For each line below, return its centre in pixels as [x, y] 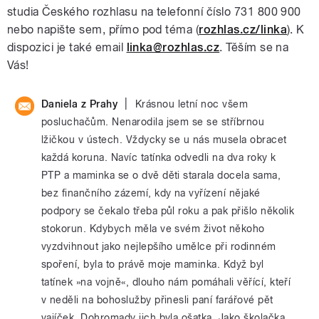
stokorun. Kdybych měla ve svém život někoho [153, 229]
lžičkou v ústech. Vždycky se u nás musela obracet [164, 140]
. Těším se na [254, 48]
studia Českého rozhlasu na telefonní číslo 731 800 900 [154, 12]
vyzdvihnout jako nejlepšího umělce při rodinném [159, 246]
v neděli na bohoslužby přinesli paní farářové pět [157, 300]
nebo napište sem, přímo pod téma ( [103, 30]
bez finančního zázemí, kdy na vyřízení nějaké [151, 193]
